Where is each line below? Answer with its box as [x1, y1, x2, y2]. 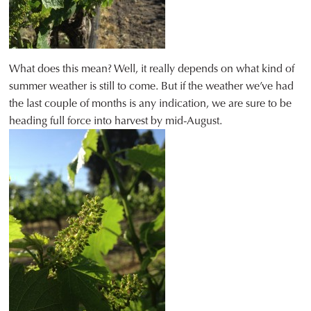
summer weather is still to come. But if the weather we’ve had [9, 78, 294, 94]
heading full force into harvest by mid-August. [9, 113, 223, 128]
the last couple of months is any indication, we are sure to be [9, 96, 292, 111]
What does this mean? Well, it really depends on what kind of [9, 61, 295, 76]
